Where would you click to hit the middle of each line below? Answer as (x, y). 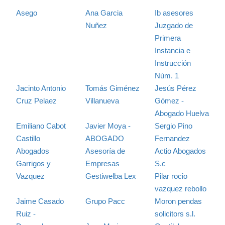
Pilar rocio (171, 176)
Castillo (28, 138)
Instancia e (172, 50)
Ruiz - (26, 213)
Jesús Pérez (175, 88)
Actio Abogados (180, 151)
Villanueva (102, 100)
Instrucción (173, 63)
